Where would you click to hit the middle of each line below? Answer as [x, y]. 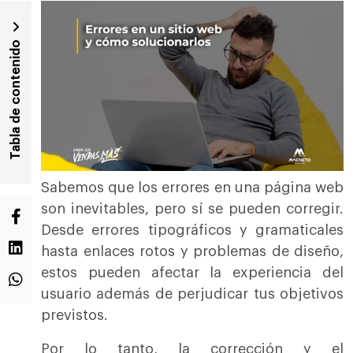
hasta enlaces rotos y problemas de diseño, [192, 252]
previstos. [74, 316]
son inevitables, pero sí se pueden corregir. [192, 209]
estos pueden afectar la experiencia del [192, 273]
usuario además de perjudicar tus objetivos [192, 294]
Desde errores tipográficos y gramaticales [192, 230]
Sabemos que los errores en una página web [192, 188]
